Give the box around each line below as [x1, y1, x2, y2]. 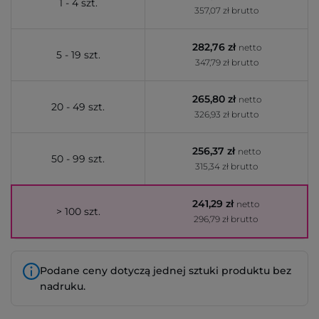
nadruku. [40, 280, 85, 293]
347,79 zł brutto [194, 57, 258, 68]
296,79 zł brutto [194, 214, 258, 224]
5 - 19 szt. [56, 48, 100, 61]
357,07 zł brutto [194, 5, 258, 16]
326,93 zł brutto [194, 109, 258, 120]
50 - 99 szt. [51, 152, 105, 165]
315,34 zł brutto [195, 161, 258, 172]
